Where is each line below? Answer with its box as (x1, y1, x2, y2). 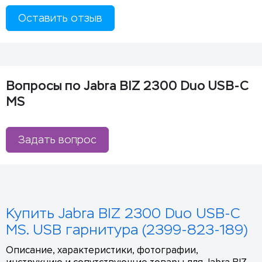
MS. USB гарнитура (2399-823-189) (6, 222, 248, 238)
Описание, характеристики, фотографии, (6, 244, 198, 256)
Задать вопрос (18, 133, 96, 146)
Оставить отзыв (18, 12, 102, 25)
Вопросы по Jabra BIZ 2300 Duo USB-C (6, 78, 249, 94)
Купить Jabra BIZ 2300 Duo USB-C (6, 205, 240, 222)
